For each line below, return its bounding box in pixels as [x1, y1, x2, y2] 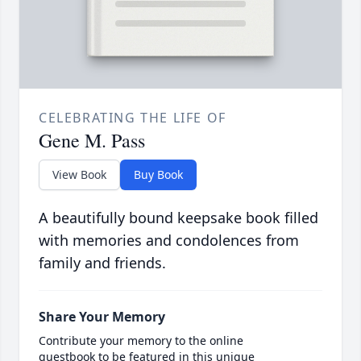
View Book [52, 167, 106, 183]
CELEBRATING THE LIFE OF [39, 109, 226, 127]
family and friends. [39, 253, 166, 273]
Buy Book [134, 167, 183, 183]
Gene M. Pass [39, 127, 145, 154]
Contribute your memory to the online [39, 333, 243, 349]
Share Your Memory [39, 308, 165, 326]
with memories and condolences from [39, 230, 299, 251]
